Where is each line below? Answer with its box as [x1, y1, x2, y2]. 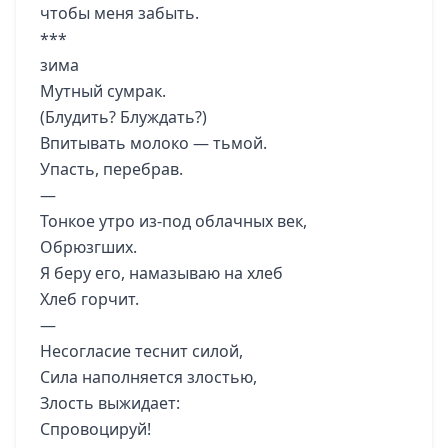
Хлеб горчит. [40, 288, 139, 310]
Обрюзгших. [40, 236, 137, 258]
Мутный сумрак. [40, 80, 166, 102]
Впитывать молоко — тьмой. [40, 132, 267, 154]
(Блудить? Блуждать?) [40, 106, 207, 128]
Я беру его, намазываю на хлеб [40, 262, 283, 284]
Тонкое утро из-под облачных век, [40, 210, 307, 232]
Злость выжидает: [40, 392, 180, 414]
